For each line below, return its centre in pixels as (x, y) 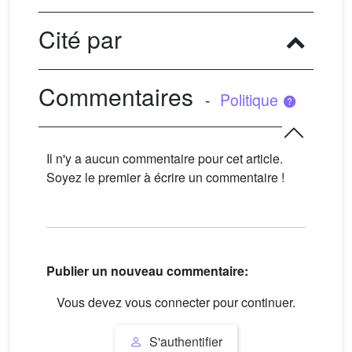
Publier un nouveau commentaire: (147, 271)
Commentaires (116, 96)
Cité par (80, 38)
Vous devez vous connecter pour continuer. (176, 302)
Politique (251, 99)
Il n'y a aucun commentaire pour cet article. (165, 158)
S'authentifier (184, 341)
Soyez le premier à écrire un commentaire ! (165, 177)
